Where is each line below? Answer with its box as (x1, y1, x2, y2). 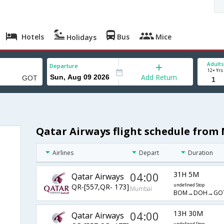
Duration (188, 148, 213, 157)
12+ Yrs (207, 67, 223, 73)
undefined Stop (173, 182, 204, 188)
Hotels (19, 32, 44, 41)
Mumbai (130, 184, 152, 193)
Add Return (141, 72, 177, 82)
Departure (49, 62, 78, 69)
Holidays (64, 32, 97, 42)
